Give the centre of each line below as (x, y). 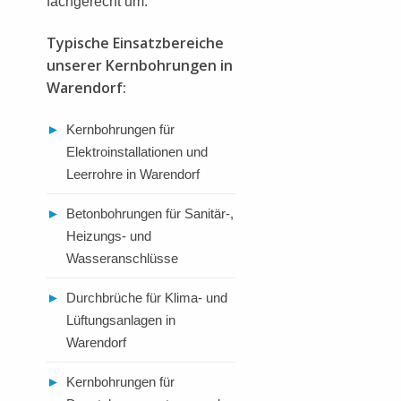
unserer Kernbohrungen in (140, 65)
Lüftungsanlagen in (121, 320)
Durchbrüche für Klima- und (147, 297)
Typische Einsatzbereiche (135, 43)
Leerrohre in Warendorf (133, 174)
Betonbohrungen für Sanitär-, (150, 213)
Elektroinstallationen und (137, 151)
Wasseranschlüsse (122, 258)
